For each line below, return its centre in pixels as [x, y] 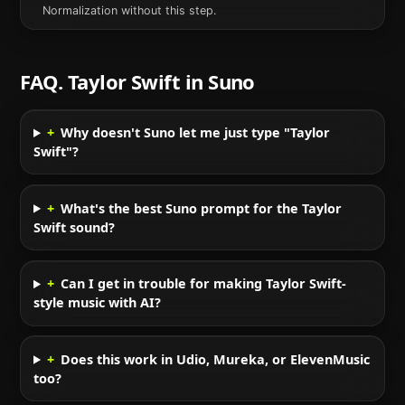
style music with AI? [97, 303]
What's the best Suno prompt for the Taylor [202, 208]
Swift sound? [74, 227]
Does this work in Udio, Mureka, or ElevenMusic [216, 359]
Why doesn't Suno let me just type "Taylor [196, 133]
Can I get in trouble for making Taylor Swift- [204, 284]
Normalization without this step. [130, 10]
